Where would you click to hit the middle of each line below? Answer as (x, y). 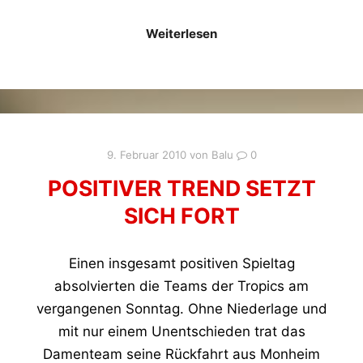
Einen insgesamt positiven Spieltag (181, 263)
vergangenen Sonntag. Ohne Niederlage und (181, 308)
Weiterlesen (181, 34)
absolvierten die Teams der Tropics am (181, 286)
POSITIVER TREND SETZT (181, 188)
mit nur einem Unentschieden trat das (181, 331)
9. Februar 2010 (146, 154)
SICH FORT (181, 215)
